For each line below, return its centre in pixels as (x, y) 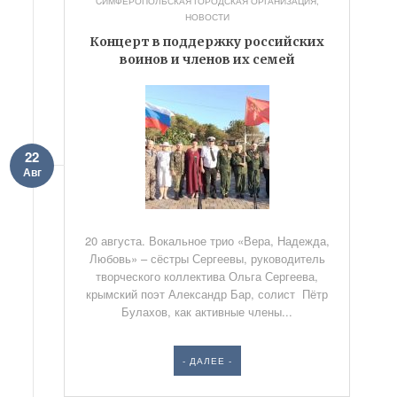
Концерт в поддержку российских (207, 42)
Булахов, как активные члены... (207, 311)
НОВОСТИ (207, 17)
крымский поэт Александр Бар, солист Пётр (207, 294)
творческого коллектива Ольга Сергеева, (207, 276)
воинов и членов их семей (207, 59)
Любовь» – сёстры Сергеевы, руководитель (207, 258)
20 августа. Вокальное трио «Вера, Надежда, (207, 241)
